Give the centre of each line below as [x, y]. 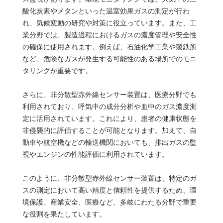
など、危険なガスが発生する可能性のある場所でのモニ [109, 58]
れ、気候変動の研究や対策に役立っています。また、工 [109, 23]
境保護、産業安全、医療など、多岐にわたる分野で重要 [109, 202]
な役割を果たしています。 [64, 214]
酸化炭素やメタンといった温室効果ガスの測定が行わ [106, 11]
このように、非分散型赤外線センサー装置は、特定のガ [109, 178]
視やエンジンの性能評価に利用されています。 [95, 154]
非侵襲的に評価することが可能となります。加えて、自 [109, 130]
